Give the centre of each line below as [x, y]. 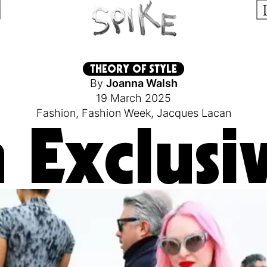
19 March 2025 [133, 98]
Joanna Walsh [142, 83]
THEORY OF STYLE [133, 69]
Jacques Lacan [194, 113]
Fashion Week [116, 113]
